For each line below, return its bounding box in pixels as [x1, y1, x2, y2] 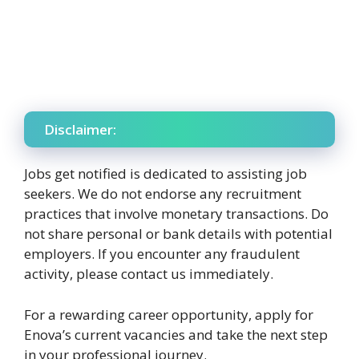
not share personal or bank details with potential [24, 224, 333, 244]
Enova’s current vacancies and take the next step [24, 325, 328, 344]
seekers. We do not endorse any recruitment [24, 184, 301, 204]
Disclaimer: [44, 120, 116, 139]
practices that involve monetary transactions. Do [24, 204, 329, 224]
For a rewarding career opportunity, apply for [24, 305, 313, 324]
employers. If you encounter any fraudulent [24, 244, 300, 264]
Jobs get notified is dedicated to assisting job [24, 164, 307, 184]
